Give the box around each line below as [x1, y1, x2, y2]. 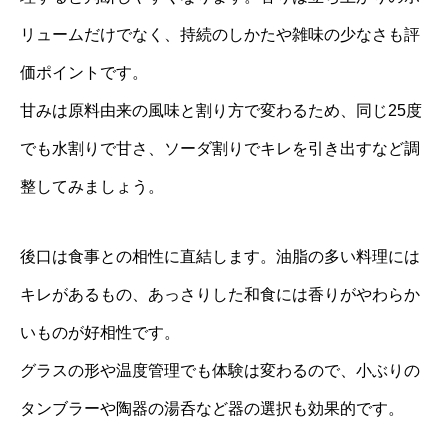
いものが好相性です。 [20, 323, 180, 341]
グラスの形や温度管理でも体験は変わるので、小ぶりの [20, 361, 420, 379]
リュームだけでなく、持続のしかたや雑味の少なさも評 [20, 25, 420, 43]
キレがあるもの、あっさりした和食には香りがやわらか [20, 285, 420, 303]
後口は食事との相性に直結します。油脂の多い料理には [20, 247, 420, 265]
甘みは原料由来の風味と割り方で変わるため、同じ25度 [20, 101, 422, 119]
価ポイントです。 [20, 63, 148, 81]
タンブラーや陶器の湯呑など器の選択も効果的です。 [20, 399, 404, 417]
